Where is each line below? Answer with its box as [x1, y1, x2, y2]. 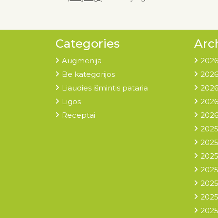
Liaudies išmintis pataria [62, 83, 148, 92]
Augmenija [62, 55, 102, 65]
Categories [55, 36, 120, 51]
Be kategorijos [62, 69, 115, 79]
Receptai [62, 110, 95, 120]
